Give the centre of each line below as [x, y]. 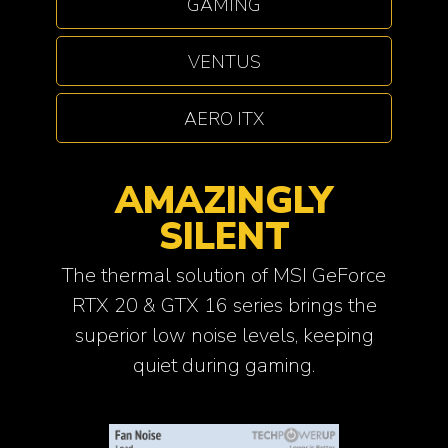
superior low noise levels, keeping [224, 336]
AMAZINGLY [224, 200]
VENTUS [224, 61]
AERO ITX [224, 118]
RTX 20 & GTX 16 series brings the [224, 306]
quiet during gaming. [224, 366]
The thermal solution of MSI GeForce [224, 276]
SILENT [224, 236]
